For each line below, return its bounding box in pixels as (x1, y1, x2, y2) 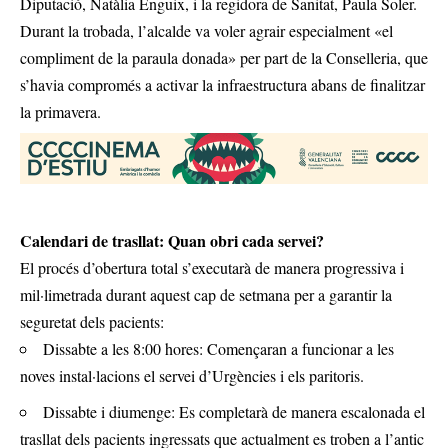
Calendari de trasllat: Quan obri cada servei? (20, 228, 324, 252)
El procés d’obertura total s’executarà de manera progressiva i (20, 256, 404, 278)
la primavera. (20, 101, 101, 123)
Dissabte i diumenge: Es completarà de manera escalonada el (43, 401, 425, 423)
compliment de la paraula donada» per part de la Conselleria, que (20, 47, 428, 69)
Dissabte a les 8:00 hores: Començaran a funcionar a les (43, 337, 394, 359)
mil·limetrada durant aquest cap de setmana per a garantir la (20, 283, 392, 305)
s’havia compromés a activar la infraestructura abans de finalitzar (20, 74, 425, 96)
